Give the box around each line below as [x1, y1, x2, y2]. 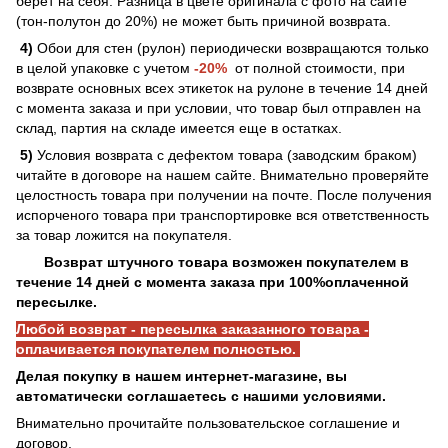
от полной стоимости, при [227, 59, 405, 76]
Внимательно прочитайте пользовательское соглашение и [16, 414, 400, 431]
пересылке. [16, 293, 97, 310]
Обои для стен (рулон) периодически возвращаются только [33, 39, 429, 56]
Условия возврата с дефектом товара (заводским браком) [33, 146, 417, 163]
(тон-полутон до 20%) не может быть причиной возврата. [16, 12, 391, 29]
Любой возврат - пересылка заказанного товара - [16, 320, 369, 337]
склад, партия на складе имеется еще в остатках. [16, 119, 342, 136]
